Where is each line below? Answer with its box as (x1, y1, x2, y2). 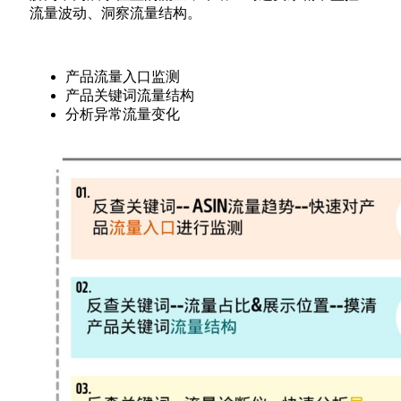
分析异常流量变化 (65, 107, 180, 123)
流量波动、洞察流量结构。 (30, 5, 201, 21)
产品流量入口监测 (65, 69, 180, 85)
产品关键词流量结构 (65, 88, 194, 104)
